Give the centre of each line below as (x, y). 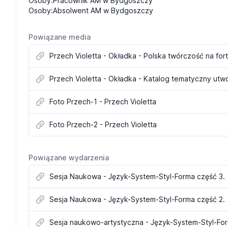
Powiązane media (60, 37)
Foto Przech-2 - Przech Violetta (103, 124)
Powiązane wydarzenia (69, 158)
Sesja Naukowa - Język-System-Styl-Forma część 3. (137, 176)
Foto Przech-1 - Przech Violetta (103, 102)
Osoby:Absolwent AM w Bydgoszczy (91, 10)
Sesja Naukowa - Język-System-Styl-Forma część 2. (137, 199)
